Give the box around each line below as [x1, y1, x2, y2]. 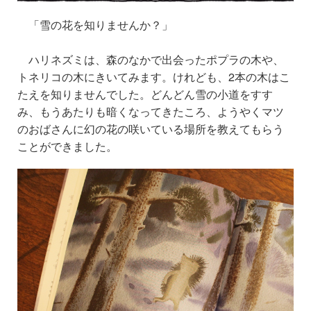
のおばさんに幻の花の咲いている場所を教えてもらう [17, 121, 284, 137]
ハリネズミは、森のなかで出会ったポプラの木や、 [17, 51, 284, 68]
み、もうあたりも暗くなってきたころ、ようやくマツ [17, 103, 284, 120]
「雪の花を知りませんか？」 [17, 17, 173, 33]
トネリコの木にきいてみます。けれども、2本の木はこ [17, 69, 290, 85]
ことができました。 [17, 138, 117, 155]
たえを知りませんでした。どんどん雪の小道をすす [17, 86, 273, 103]
